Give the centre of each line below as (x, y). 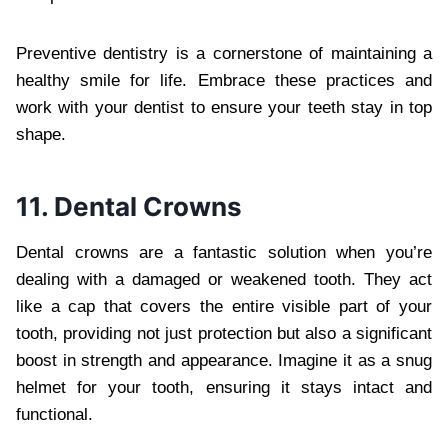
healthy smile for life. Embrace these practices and (224, 80)
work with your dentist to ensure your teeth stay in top (224, 107)
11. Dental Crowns (129, 206)
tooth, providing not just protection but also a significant (224, 333)
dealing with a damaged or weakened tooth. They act (224, 279)
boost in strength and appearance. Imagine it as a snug (224, 360)
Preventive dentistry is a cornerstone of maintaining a (224, 53)
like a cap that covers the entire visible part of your (224, 306)
